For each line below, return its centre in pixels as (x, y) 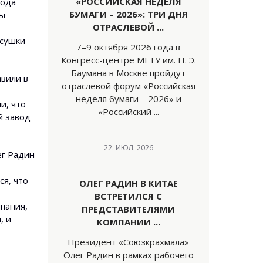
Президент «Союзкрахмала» (128, 242)
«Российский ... (128, 112)
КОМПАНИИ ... (128, 222)
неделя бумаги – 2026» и (128, 99)
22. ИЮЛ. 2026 (128, 148)
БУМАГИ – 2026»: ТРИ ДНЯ (128, 14)
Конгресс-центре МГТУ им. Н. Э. (128, 60)
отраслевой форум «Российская (128, 86)
